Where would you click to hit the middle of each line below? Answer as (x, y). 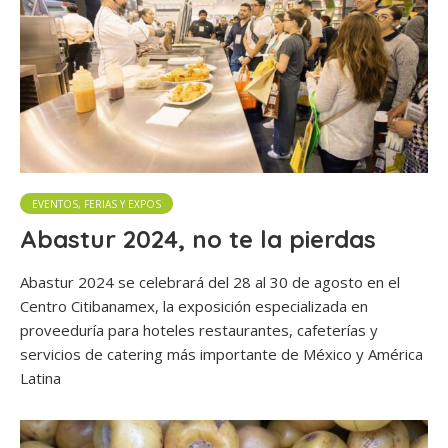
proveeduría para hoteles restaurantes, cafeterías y (199, 330)
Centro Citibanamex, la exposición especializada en (194, 306)
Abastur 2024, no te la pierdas (198, 239)
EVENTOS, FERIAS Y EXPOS (96, 204)
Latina (40, 378)
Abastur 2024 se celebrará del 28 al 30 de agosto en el (210, 282)
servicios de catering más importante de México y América (221, 354)
